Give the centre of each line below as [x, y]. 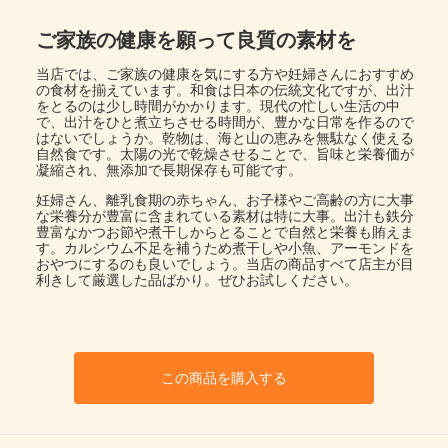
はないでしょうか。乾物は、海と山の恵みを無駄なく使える [225, 137]
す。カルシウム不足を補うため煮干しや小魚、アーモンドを [225, 247]
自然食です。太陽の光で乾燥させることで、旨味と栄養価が [225, 153]
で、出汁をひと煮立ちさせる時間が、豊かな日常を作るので [225, 121]
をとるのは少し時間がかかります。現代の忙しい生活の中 [218, 105]
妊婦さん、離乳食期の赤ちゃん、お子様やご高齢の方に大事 [225, 199]
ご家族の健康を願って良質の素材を [196, 39]
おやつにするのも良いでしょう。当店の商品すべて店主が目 [225, 263]
